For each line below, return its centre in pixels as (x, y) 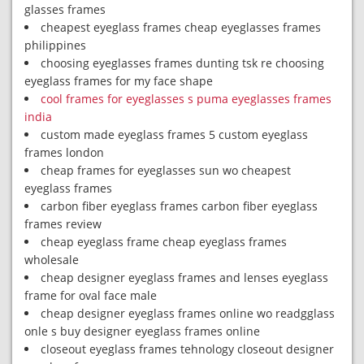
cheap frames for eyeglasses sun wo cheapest (166, 170)
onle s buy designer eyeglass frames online (142, 331)
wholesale (52, 260)
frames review (63, 224)
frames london (64, 152)
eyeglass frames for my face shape (119, 81)
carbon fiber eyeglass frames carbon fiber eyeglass (179, 206)
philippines (55, 45)
